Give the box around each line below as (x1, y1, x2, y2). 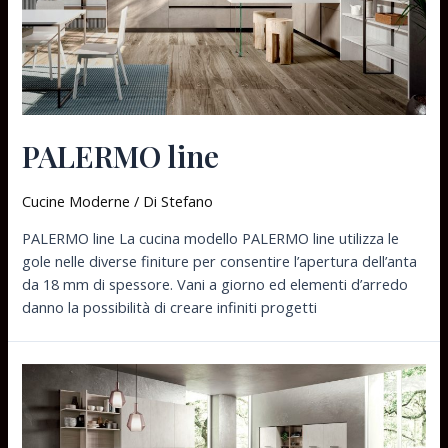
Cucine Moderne (22, 191, 131, 212)
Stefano (161, 191, 214, 212)
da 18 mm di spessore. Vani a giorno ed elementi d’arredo (22, 273, 409, 294)
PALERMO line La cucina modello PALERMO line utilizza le (22, 227, 400, 248)
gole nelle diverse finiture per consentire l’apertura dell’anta (22, 250, 418, 271)
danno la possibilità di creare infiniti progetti (22, 296, 318, 317)
